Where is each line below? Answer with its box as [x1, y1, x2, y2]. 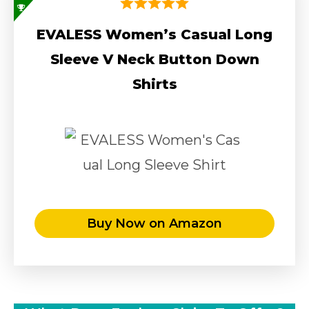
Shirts [132, 75, 177, 92]
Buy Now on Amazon [87, 215, 222, 231]
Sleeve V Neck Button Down [50, 50, 259, 68]
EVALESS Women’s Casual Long [37, 26, 272, 43]
